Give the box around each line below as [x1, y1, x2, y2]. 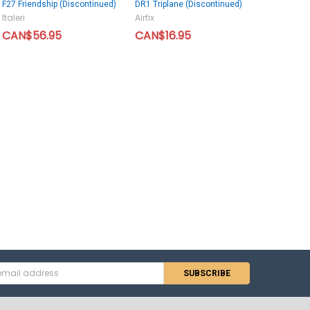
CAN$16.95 [134, 28, 191, 44]
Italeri [1, 12, 25, 24]
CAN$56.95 [1, 28, 62, 44]
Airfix [134, 12, 154, 24]
